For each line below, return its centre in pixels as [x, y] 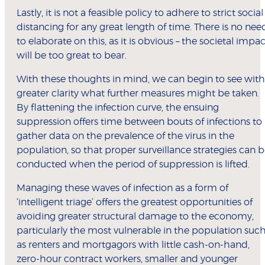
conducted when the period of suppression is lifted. [135, 165]
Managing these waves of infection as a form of [122, 188]
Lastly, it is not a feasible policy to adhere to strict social [140, 13]
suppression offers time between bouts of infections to [139, 122]
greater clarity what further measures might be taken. [138, 94]
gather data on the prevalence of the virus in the [125, 136]
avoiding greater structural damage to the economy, [135, 217]
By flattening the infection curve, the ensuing [118, 108]
